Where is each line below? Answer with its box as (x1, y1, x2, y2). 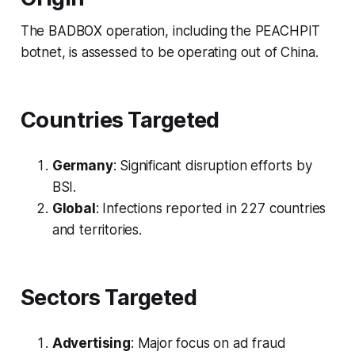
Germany (52, 157, 113, 174)
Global (52, 200, 96, 216)
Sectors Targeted (20, 284, 197, 311)
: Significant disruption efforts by (113, 157, 312, 174)
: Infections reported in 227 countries (95, 200, 326, 216)
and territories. (52, 221, 142, 238)
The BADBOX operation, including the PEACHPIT (20, 22, 321, 39)
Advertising (52, 334, 131, 351)
